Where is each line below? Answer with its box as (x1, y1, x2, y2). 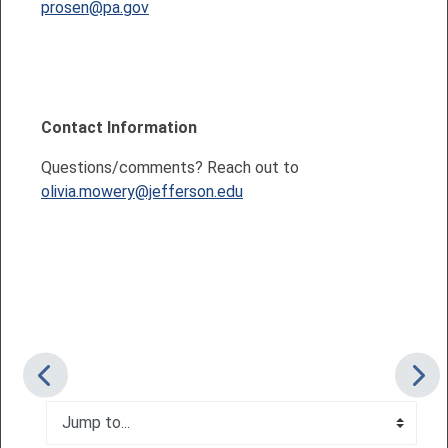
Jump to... (45, 423, 108, 440)
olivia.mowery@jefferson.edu (41, 181, 243, 201)
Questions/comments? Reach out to (41, 157, 299, 177)
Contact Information (41, 117, 197, 137)
